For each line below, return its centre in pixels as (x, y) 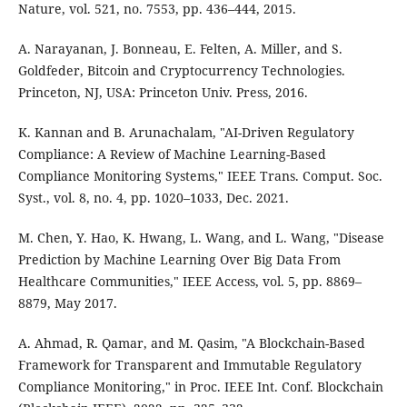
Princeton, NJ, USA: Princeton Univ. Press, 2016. (163, 93)
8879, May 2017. (67, 303)
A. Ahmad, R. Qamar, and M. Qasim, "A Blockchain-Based (191, 343)
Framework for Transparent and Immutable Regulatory (189, 365)
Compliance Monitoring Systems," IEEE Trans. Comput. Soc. (200, 176)
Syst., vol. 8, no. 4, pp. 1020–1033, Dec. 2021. (153, 198)
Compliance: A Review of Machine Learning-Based (172, 154)
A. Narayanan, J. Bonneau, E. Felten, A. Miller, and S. (180, 49)
